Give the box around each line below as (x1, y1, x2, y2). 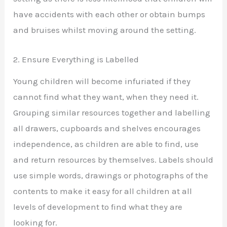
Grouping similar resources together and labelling (13, 107, 211, 118)
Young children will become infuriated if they (13, 75, 191, 86)
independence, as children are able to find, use (13, 138, 199, 149)
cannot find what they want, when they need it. (13, 91, 199, 102)
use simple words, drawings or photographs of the (13, 170, 209, 180)
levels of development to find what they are (13, 201, 183, 212)
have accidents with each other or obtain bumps (13, 9, 206, 19)
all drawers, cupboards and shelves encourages (13, 123, 201, 133)
